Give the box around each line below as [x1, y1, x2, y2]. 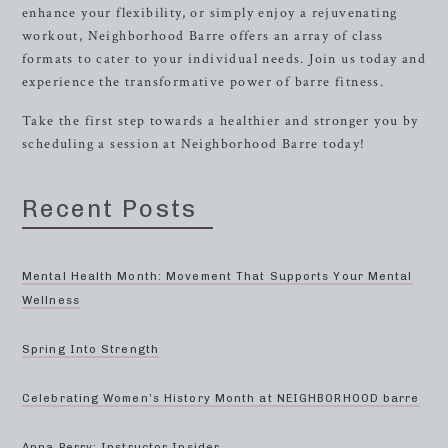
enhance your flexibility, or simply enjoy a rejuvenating [22, 4, 398, 22]
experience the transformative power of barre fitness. [22, 73, 385, 91]
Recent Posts [22, 194, 198, 223]
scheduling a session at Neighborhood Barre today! [22, 135, 366, 153]
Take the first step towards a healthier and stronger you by [22, 112, 419, 130]
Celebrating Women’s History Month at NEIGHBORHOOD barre [22, 392, 420, 405]
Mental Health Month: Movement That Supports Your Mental [22, 270, 413, 283]
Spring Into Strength [22, 343, 159, 356]
